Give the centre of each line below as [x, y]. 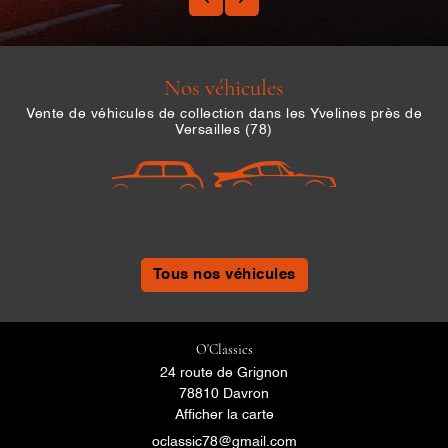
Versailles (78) [224, 130]
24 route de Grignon [224, 373]
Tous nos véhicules [224, 275]
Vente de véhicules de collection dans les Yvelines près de [224, 114]
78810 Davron [224, 394]
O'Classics [224, 350]
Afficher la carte [224, 415]
